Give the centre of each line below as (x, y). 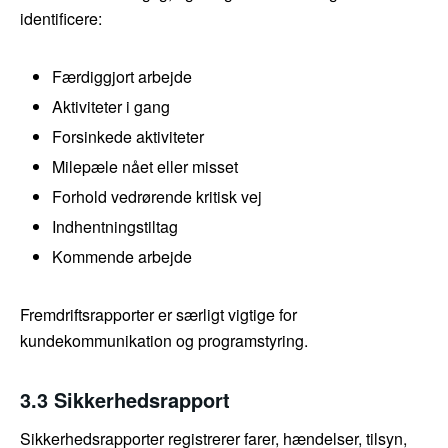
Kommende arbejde (122, 257)
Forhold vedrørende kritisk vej (157, 197)
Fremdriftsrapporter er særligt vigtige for (158, 315)
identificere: (61, 19)
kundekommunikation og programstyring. (164, 341)
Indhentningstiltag (115, 227)
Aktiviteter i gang (111, 107)
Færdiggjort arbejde (122, 77)
